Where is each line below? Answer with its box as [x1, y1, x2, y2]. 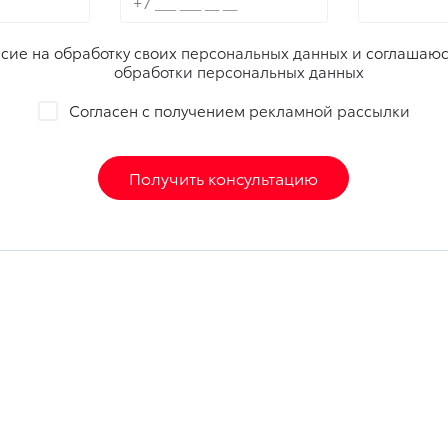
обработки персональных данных [114, 60, 365, 83]
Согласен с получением [68, 99, 249, 122]
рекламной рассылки [248, 99, 410, 122]
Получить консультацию [129, 166, 319, 190]
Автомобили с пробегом [239, 413, 421, 436]
